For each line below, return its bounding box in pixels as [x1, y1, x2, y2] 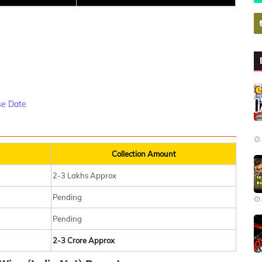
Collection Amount [111, 149, 176, 159]
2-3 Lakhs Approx [53, 171, 116, 181]
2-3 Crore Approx [53, 236, 115, 246]
